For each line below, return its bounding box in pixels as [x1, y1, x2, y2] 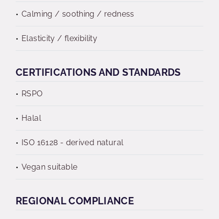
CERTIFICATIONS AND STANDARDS [16, 66, 181, 78]
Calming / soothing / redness [22, 9, 134, 19]
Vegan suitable [22, 162, 78, 172]
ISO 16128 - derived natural [22, 138, 124, 147]
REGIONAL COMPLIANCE [16, 195, 134, 207]
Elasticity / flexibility [22, 34, 98, 43]
